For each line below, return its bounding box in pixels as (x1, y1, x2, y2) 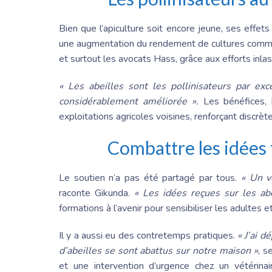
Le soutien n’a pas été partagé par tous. (59, 171, 242, 185)
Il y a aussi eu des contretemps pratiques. (59, 229, 237, 243)
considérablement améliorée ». (59, 95, 203, 109)
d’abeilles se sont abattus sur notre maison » (59, 244, 258, 258)
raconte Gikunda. (59, 186, 134, 200)
